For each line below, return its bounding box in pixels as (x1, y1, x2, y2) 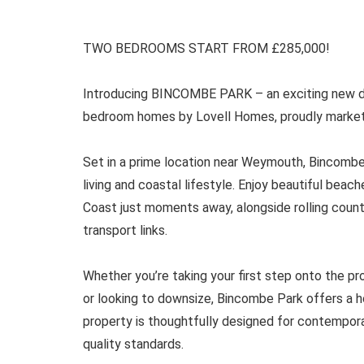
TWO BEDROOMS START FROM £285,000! (83, 40, 330, 56)
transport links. (83, 222, 167, 238)
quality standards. (83, 336, 184, 352)
